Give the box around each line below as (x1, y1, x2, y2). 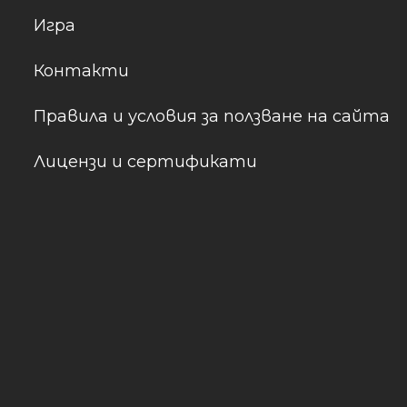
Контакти (34, 61, 129, 81)
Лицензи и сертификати (34, 152, 257, 172)
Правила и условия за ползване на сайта (34, 106, 390, 126)
